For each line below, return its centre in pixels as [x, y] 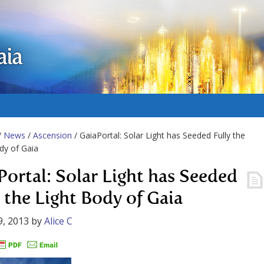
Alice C [58, 221]
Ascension [52, 135]
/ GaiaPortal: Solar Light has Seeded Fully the [159, 135]
